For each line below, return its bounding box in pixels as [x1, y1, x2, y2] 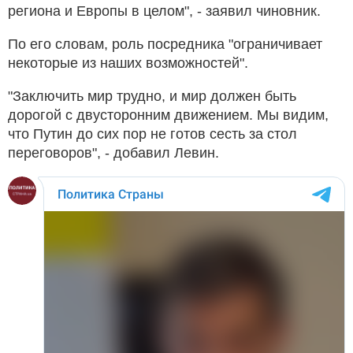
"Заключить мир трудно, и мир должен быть [8, 87, 296, 104]
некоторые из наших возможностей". [8, 54, 248, 71]
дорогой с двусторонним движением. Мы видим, [8, 106, 329, 123]
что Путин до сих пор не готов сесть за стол [8, 125, 297, 142]
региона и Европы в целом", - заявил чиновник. [8, 2, 321, 19]
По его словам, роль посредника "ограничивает [8, 35, 322, 52]
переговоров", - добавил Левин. [8, 144, 219, 161]
